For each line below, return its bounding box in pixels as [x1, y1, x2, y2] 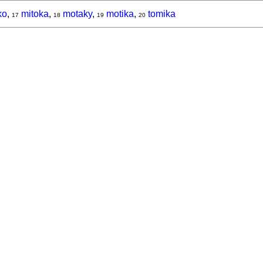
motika [106, 9, 134, 19]
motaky [62, 9, 92, 19]
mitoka [21, 9, 49, 19]
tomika [147, 9, 176, 19]
